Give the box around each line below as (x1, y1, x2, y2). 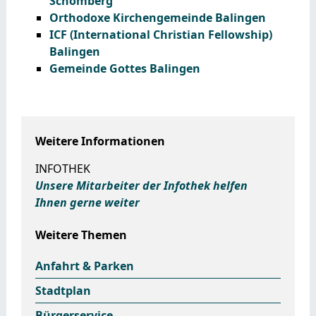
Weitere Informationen (35, 133, 165, 149)
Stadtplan (35, 282, 91, 298)
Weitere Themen (35, 226, 127, 243)
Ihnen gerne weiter (35, 194, 140, 210)
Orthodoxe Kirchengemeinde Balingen (49, 9, 266, 25)
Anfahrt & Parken (35, 257, 134, 274)
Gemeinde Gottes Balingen (49, 60, 200, 76)
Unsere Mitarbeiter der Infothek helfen (35, 177, 248, 193)
